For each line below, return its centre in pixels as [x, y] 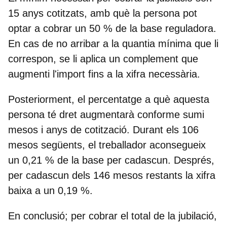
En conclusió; [40, 216]
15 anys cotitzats [46, 13]
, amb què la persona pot [141, 13]
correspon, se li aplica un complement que [103, 59]
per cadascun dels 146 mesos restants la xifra [112, 175]
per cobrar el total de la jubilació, [144, 216]
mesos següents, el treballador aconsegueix [107, 145]
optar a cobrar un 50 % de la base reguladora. [112, 28]
